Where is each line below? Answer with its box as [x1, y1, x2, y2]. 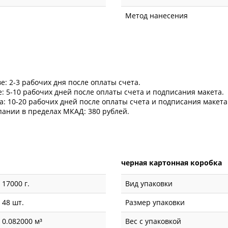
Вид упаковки [125, 179, 173, 189]
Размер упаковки [125, 197, 185, 208]
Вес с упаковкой [125, 216, 182, 226]
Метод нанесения [125, 11, 188, 21]
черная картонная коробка [121, 158, 222, 168]
